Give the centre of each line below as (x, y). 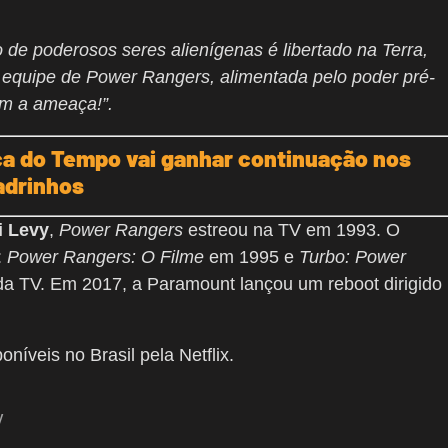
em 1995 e (251, 257)
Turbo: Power (352, 257)
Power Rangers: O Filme (105, 257)
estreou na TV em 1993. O (291, 230)
